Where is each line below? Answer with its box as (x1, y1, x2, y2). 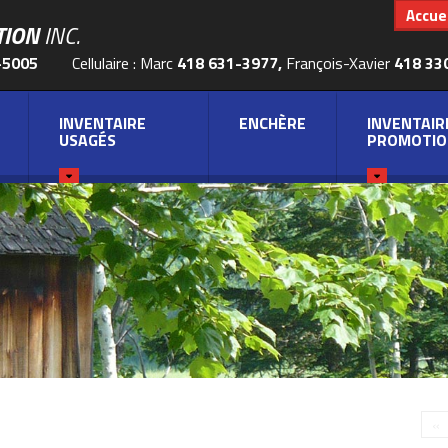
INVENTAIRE (59, 111, 146, 135)
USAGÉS (59, 128, 116, 152)
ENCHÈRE (239, 111, 306, 135)
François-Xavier (286, 51, 394, 75)
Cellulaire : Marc (72, 51, 177, 75)
